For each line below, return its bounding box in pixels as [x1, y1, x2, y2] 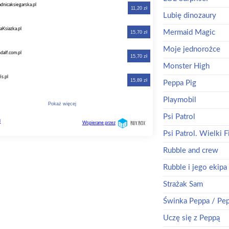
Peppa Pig [163, 79, 196, 87]
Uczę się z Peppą [163, 214, 220, 222]
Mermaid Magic [163, 28, 215, 36]
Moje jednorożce [163, 45, 220, 53]
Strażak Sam [163, 180, 203, 188]
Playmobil [163, 96, 196, 104]
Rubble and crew [163, 146, 218, 154]
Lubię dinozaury [163, 11, 216, 19]
